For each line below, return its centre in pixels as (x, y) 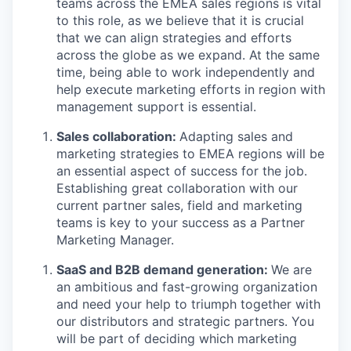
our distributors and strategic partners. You (185, 321)
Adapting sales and (236, 136)
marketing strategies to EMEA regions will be (190, 154)
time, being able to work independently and (186, 72)
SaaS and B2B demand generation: (164, 270)
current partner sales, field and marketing (179, 205)
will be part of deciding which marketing (177, 338)
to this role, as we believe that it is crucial (180, 20)
